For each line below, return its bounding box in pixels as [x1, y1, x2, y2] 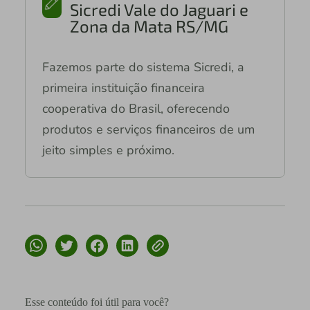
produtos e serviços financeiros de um [42, 121, 255, 138]
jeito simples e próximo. [42, 142, 174, 159]
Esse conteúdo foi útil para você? [24, 296, 169, 309]
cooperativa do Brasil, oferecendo [42, 100, 230, 118]
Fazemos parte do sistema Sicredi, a [42, 59, 244, 76]
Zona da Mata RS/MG [69, 16, 228, 37]
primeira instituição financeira [42, 80, 205, 97]
